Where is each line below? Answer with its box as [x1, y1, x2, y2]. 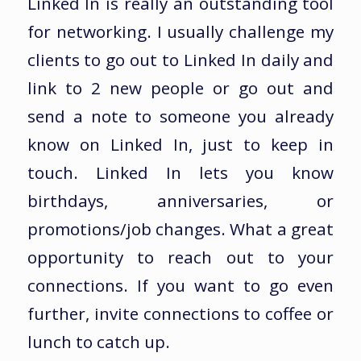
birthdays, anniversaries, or [27, 189, 334, 213]
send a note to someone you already [27, 105, 334, 128]
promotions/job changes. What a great [27, 218, 334, 241]
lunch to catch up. [27, 330, 170, 354]
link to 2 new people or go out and [27, 77, 334, 100]
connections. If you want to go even [27, 274, 334, 297]
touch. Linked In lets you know [27, 161, 334, 185]
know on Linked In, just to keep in [27, 133, 334, 156]
